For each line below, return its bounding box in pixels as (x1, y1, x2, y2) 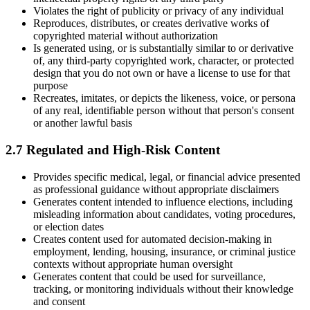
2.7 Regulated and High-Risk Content (6, 142, 220, 157)
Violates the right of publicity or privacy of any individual (33, 5, 284, 17)
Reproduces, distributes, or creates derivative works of (33, 17, 269, 30)
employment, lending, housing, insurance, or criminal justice (33, 245, 295, 257)
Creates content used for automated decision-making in (33, 232, 272, 245)
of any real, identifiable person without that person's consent (33, 104, 294, 117)
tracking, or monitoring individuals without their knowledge (33, 282, 293, 295)
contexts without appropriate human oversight (33, 257, 232, 270)
